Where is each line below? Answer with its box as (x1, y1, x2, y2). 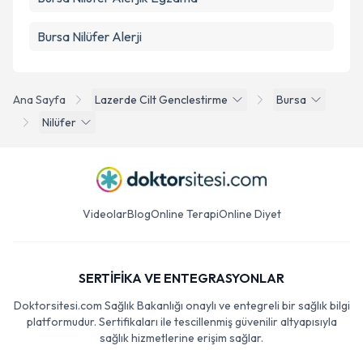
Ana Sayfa (13, 92, 66, 107)
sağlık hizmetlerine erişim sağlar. (100, 331, 263, 345)
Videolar (82, 207, 127, 221)
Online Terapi (150, 207, 219, 221)
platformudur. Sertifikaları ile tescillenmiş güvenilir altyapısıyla (26, 314, 337, 329)
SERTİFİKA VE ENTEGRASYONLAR (79, 270, 284, 286)
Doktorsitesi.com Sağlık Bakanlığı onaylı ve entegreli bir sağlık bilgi (13, 298, 350, 313)
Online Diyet (218, 207, 281, 221)
